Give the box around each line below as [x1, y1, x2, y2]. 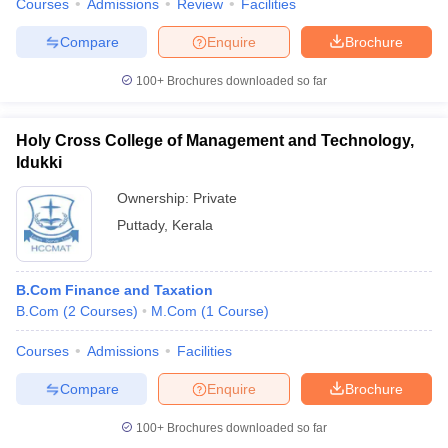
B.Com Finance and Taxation [16, 282, 213, 298]
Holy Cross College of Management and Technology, [16, 132, 414, 149]
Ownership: [117, 190, 193, 206]
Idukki [16, 154, 62, 171]
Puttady [117, 217, 164, 233]
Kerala [172, 217, 213, 233]
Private [193, 190, 237, 206]
